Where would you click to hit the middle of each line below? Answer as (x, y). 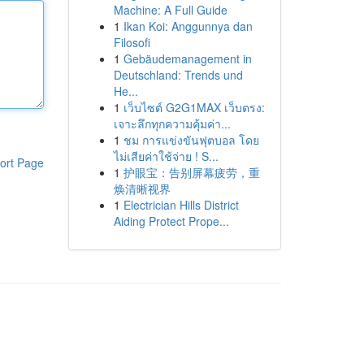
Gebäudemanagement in (187, 58)
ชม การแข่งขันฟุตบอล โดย (191, 140)
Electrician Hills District (181, 205)
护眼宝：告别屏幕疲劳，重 (191, 172)
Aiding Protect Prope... (171, 221)
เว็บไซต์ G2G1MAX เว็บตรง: (194, 107)
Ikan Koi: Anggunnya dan (188, 26)
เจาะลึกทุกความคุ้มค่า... (172, 123)
